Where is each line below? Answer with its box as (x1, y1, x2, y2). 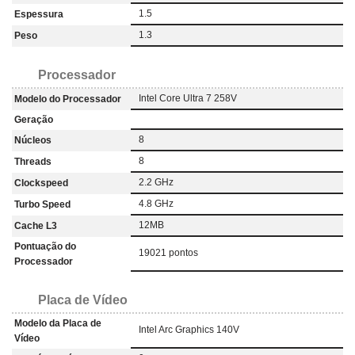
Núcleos (14, 134, 52, 146)
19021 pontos (139, 246, 198, 258)
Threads (14, 155, 52, 167)
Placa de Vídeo (38, 292, 128, 307)
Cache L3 (14, 219, 57, 231)
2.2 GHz (139, 176, 174, 188)
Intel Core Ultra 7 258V (139, 92, 237, 104)
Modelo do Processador (14, 93, 121, 105)
